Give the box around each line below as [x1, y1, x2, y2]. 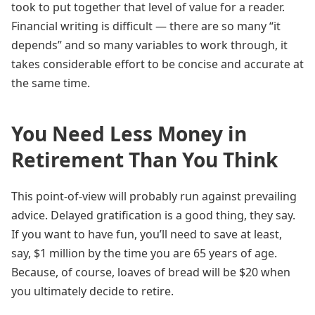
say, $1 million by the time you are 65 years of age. [11, 245, 277, 261]
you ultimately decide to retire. [11, 283, 174, 299]
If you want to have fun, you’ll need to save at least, [11, 226, 282, 242]
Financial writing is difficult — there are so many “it [11, 18, 281, 34]
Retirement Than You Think [11, 146, 278, 173]
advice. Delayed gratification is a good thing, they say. [11, 207, 295, 223]
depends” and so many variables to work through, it [11, 37, 288, 53]
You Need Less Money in [11, 120, 247, 147]
